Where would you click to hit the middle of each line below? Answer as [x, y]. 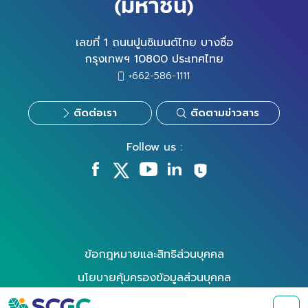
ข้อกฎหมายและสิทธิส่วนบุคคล [154, 254]
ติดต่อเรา [95, 113]
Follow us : [154, 147]
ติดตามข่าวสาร [225, 113]
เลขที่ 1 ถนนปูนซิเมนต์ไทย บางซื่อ [154, 43]
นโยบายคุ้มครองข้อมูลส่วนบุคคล [154, 277]
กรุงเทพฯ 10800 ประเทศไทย [154, 59]
